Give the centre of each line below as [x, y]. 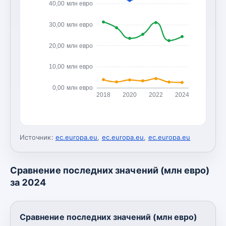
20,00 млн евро [71, 46]
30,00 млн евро [71, 24]
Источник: [37, 137]
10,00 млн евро [71, 67]
